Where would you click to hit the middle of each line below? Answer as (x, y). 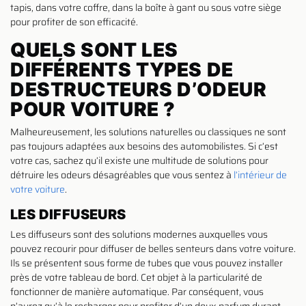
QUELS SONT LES (94, 50)
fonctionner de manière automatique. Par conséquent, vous (137, 291)
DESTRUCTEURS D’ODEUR (139, 89)
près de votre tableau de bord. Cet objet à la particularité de (136, 277)
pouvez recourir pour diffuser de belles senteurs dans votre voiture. (153, 248)
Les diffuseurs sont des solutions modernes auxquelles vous (139, 234)
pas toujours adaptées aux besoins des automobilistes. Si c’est (144, 146)
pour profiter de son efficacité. (74, 22)
